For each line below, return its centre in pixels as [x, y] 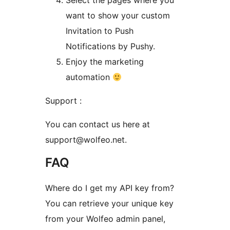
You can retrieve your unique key [109, 204]
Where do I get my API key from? [110, 188]
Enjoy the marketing [105, 62]
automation [89, 77]
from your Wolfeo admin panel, [105, 219]
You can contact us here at [98, 124]
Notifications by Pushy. [110, 46]
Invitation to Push [100, 31]
